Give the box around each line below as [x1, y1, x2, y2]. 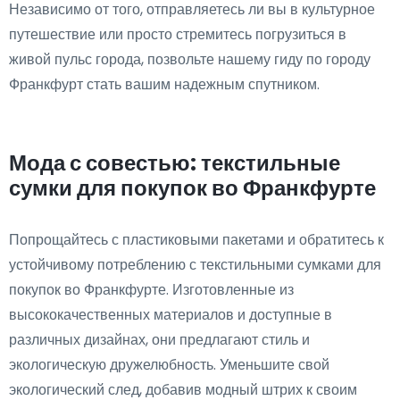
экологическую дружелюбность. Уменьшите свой [9, 354, 329, 375]
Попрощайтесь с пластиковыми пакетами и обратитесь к [9, 229, 384, 250]
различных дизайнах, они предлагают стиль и [9, 329, 310, 350]
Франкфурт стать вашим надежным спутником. [9, 73, 320, 95]
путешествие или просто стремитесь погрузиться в [9, 23, 346, 45]
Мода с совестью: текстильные [9, 147, 340, 178]
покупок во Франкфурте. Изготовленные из [9, 279, 294, 300]
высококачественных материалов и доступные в [9, 304, 332, 325]
